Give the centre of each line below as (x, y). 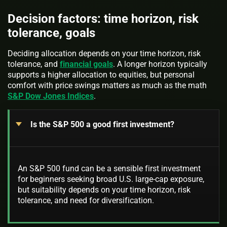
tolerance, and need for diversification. (86, 200)
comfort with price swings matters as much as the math (107, 86)
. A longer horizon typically (160, 64)
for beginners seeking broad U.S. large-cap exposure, (111, 179)
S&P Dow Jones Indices (51, 96)
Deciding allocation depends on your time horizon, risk (104, 54)
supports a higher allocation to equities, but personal (101, 75)
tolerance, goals (51, 33)
